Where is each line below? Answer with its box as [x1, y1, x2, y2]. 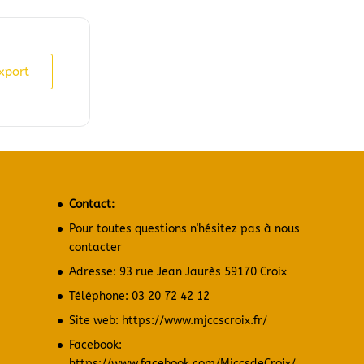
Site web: [68, 313, 122, 327]
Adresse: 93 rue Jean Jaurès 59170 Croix [68, 264, 287, 279]
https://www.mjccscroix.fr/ [121, 313, 267, 327]
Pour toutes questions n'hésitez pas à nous [68, 221, 300, 236]
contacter [68, 240, 122, 254]
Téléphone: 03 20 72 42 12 [68, 288, 210, 303]
